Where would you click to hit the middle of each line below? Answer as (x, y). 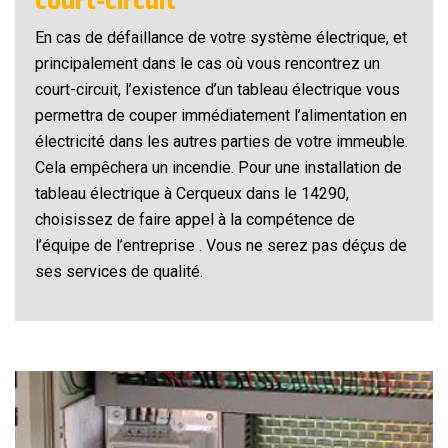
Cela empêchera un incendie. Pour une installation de (218, 168)
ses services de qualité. (119, 272)
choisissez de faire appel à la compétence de (195, 220)
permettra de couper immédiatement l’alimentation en (221, 116)
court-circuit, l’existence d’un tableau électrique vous (217, 90)
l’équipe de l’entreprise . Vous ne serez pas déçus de (221, 246)
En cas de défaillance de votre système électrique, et (221, 38)
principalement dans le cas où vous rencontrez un (207, 64)
